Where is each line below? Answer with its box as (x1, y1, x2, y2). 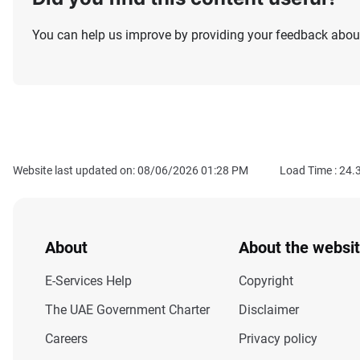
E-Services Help (45, 272, 132, 288)
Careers (45, 330, 88, 346)
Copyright (239, 272, 294, 288)
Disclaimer (239, 301, 300, 317)
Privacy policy (239, 330, 318, 346)
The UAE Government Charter (45, 301, 210, 317)
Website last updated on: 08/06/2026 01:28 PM (13, 163, 248, 177)
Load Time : (280, 163, 339, 177)
